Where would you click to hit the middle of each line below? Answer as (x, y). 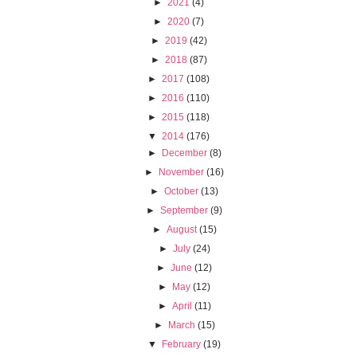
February (182, 345)
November (182, 173)
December (184, 153)
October (182, 192)
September (184, 211)
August (181, 230)
